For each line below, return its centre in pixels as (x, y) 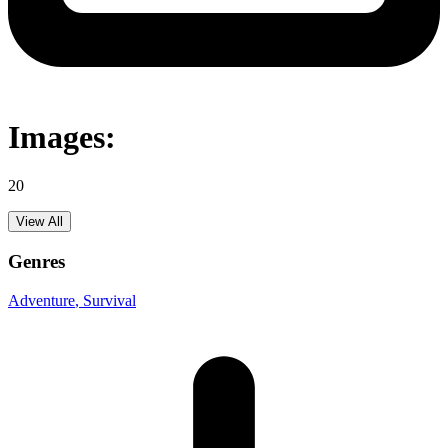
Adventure (41, 300)
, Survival (105, 300)
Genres (36, 262)
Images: (62, 136)
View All (39, 222)
